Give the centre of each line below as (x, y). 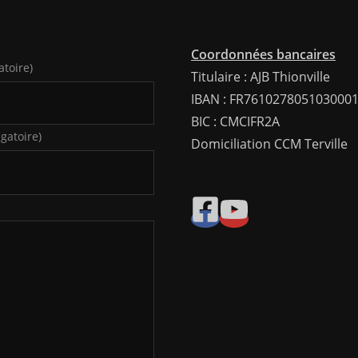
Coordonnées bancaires (263, 55)
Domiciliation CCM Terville (269, 144)
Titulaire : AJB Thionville (261, 77)
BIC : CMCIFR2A (235, 122)
